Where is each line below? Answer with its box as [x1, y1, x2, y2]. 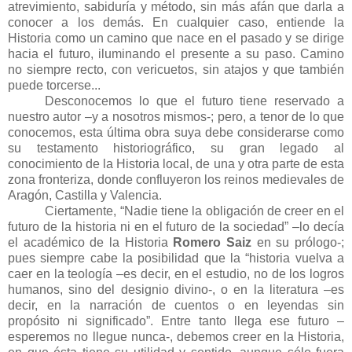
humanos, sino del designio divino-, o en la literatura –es [8, 282, 344, 296]
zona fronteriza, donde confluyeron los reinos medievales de [8, 172, 344, 186]
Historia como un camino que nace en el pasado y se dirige [8, 31, 344, 45]
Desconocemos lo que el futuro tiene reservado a [45, 93, 344, 108]
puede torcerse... [8, 78, 101, 92]
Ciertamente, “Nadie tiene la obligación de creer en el [45, 203, 344, 218]
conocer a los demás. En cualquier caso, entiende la [8, 15, 344, 29]
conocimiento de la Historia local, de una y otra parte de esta [8, 156, 344, 170]
